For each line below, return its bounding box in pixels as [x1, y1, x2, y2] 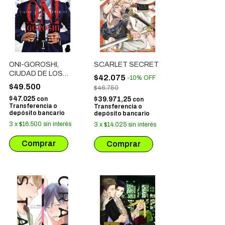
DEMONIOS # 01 [9, 79, 63, 86]
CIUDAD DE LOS [9, 70, 63, 77]
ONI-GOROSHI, [9, 61, 59, 68]
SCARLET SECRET [94, 61, 159, 68]
